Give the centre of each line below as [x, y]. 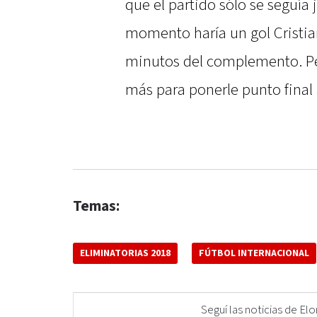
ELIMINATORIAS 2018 [125, 254]
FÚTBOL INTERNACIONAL [254, 254]
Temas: [96, 207]
